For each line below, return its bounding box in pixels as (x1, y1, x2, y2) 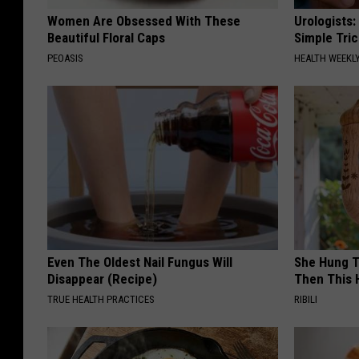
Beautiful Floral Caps (47, 29, 165, 46)
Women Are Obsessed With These (47, 12, 240, 29)
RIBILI (294, 292, 318, 305)
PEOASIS (47, 51, 83, 64)
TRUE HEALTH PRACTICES (47, 292, 155, 305)
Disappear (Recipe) (47, 270, 157, 287)
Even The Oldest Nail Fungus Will (47, 253, 232, 270)
